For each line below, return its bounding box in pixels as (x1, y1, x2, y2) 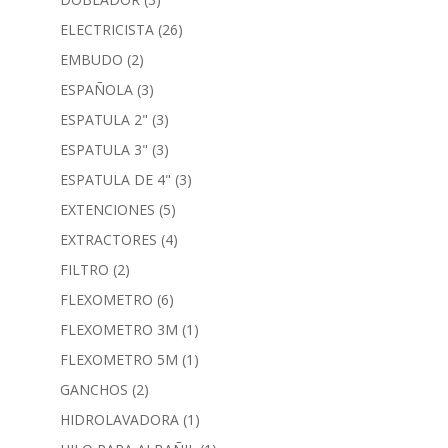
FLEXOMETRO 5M (59, 349, 178, 369)
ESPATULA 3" (59, 139, 148, 159)
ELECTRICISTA (59, 19, 154, 39)
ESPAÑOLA (59, 79, 133, 99)
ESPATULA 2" (59, 109, 148, 129)
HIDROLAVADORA (59, 409, 179, 429)
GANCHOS (59, 379, 128, 399)
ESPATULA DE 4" (59, 169, 171, 189)
